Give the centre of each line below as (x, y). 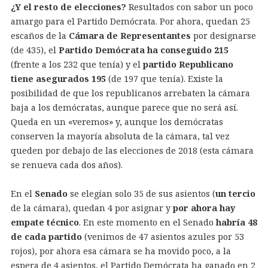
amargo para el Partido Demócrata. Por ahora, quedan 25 (130, 21)
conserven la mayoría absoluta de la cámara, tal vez (120, 136)
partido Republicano (187, 64)
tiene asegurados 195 (58, 78)
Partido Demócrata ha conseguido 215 (143, 50)
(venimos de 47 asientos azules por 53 (163, 236)
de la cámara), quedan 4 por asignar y (92, 208)
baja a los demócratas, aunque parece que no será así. (124, 107)
